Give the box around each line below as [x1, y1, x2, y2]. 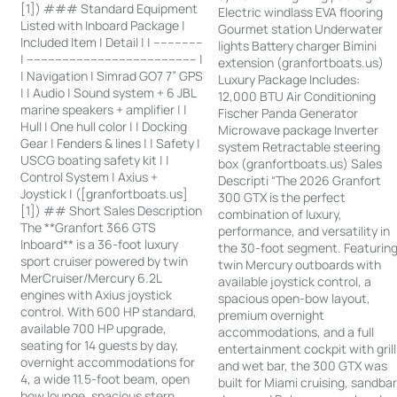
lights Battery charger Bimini [218, 36, 378, 54]
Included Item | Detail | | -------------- [20, 33, 204, 51]
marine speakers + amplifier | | [20, 100, 188, 118]
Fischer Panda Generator [218, 104, 359, 121]
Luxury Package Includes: [218, 70, 361, 88]
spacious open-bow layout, [218, 289, 371, 307]
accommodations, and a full [218, 323, 375, 340]
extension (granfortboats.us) [218, 53, 385, 71]
